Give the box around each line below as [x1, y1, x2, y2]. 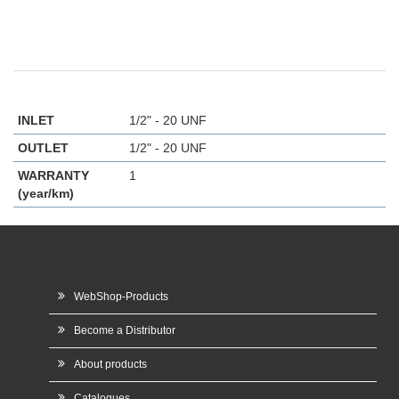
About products [74, 357, 147, 370]
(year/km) [18, 185, 74, 200]
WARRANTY [18, 167, 89, 183]
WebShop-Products [74, 289, 168, 303]
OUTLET [18, 140, 69, 155]
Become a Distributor [74, 323, 175, 337]
